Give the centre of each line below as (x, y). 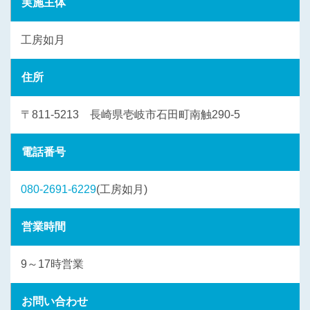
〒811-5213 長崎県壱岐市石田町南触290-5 (130, 115)
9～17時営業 (52, 264)
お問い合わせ (55, 301)
